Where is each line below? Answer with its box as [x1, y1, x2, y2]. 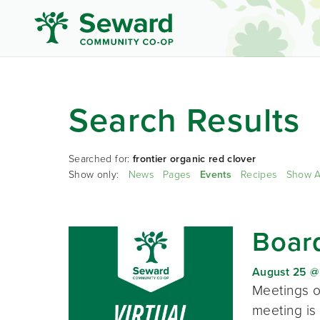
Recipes [241, 167, 277, 181]
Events [199, 167, 232, 182]
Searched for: [69, 151, 133, 166]
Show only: [69, 167, 129, 181]
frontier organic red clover [132, 151, 256, 166]
